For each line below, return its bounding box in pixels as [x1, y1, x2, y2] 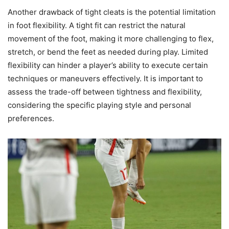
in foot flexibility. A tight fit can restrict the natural [8, 20, 186, 31]
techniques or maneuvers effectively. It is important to [8, 74, 203, 84]
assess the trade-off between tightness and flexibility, [8, 87, 202, 97]
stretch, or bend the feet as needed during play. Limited [8, 47, 208, 57]
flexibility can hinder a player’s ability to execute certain [8, 60, 208, 71]
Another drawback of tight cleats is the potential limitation [8, 7, 216, 17]
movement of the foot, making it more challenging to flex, [8, 34, 214, 44]
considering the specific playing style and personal [8, 100, 191, 110]
